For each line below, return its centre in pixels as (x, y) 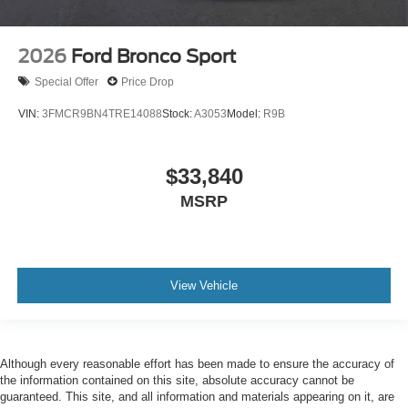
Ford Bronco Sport (153, 57)
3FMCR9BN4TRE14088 (102, 113)
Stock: (178, 113)
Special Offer (66, 82)
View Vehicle (204, 285)
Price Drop (148, 82)
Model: (245, 113)
